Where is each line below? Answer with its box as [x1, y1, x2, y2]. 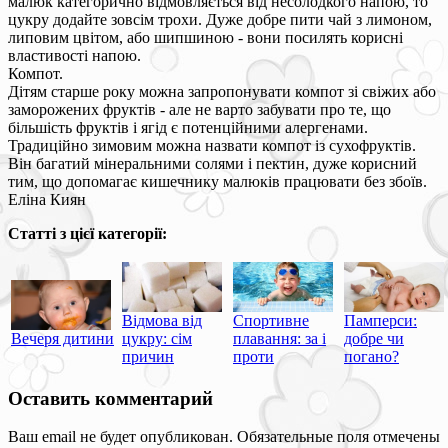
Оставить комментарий [8, 387, 213, 409]
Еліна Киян [8, 190, 86, 208]
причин [122, 347, 174, 365]
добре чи [344, 329, 404, 347]
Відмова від [122, 311, 202, 329]
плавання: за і [233, 329, 326, 347]
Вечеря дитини [11, 329, 114, 347]
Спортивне [233, 311, 309, 329]
